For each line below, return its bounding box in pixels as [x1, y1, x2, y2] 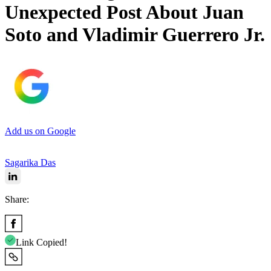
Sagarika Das [5, 157, 56, 168]
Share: [5, 194, 29, 204]
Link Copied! [16, 237, 67, 247]
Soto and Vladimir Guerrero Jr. [5, 24, 265, 46]
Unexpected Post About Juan [5, 1, 244, 24]
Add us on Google [5, 125, 76, 136]
